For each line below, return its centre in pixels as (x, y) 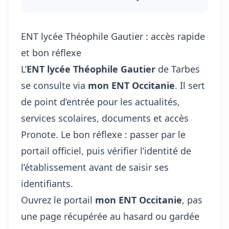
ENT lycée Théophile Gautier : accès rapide (113, 36)
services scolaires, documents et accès (105, 118)
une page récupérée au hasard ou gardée (110, 216)
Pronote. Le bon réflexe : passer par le (103, 134)
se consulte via (54, 85)
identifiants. (47, 184)
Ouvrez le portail (58, 200)
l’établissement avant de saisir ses (95, 167)
